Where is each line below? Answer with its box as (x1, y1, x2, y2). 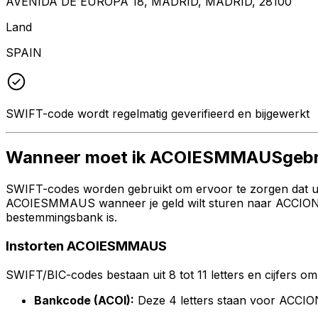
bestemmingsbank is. (6, 210, 117, 225)
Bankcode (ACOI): (34, 292, 134, 307)
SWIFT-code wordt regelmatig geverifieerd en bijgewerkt (6, 106, 309, 121)
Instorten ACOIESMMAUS (6, 238, 167, 255)
